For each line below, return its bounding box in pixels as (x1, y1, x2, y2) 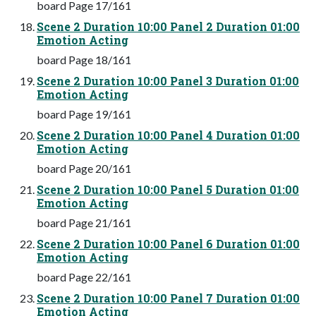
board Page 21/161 (37, 215, 131, 229)
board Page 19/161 (37, 107, 131, 121)
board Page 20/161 (37, 161, 131, 175)
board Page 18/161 (37, 52, 131, 66)
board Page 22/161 (37, 269, 131, 284)
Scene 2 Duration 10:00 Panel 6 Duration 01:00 (37, 236, 300, 251)
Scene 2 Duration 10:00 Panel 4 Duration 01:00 (37, 127, 300, 142)
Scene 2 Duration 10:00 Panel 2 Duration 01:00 (37, 18, 300, 34)
